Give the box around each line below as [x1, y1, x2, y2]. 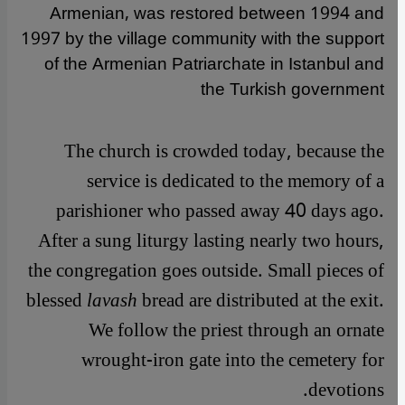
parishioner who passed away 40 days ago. [56, 190, 384, 231]
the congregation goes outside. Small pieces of [28, 250, 384, 291]
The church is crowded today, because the [64, 130, 384, 172]
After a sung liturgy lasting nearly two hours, [38, 220, 384, 261]
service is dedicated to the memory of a [87, 160, 384, 202]
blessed [26, 279, 82, 321]
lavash [82, 279, 142, 321]
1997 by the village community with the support [21, 20, 384, 57]
